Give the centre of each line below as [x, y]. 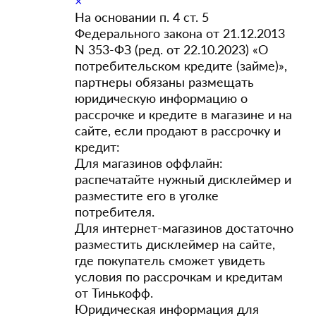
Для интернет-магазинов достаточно [184, 228]
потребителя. [115, 212]
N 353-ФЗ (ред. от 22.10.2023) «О [171, 49]
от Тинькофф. [114, 293]
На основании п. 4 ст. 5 [142, 17]
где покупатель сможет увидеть [170, 260]
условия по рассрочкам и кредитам [184, 276]
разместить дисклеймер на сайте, [175, 244]
